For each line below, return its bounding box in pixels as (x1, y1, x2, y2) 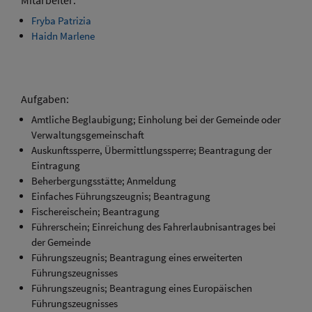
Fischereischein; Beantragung (31, 204, 159, 218)
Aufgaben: (21, 92, 69, 106)
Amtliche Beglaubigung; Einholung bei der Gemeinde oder (31, 112, 281, 126)
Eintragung (31, 158, 80, 172)
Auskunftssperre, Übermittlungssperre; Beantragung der (31, 143, 272, 157)
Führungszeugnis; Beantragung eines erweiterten (31, 250, 242, 264)
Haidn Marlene (31, 29, 95, 42)
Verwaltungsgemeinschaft (31, 127, 144, 141)
